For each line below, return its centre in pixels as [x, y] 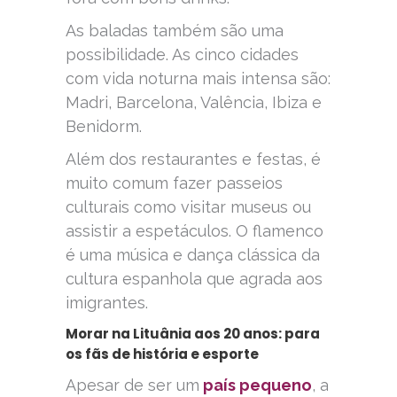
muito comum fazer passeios [174, 183]
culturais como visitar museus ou [188, 207]
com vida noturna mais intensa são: [198, 79]
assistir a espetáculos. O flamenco [195, 231]
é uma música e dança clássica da [193, 255]
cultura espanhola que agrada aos [194, 279]
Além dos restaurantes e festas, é [193, 160]
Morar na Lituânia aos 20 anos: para [193, 334]
